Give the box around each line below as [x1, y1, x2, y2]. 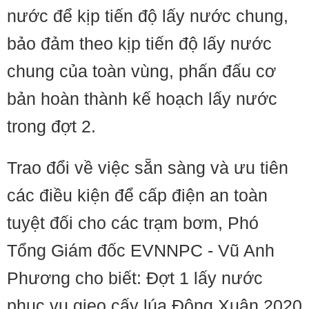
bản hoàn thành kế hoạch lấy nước [7, 89, 277, 108]
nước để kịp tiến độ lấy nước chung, [7, 6, 288, 26]
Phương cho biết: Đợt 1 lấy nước [7, 268, 263, 288]
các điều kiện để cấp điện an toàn [7, 186, 268, 205]
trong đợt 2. [7, 117, 96, 136]
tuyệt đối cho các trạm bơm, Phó [7, 213, 259, 232]
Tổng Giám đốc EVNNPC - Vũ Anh [7, 241, 275, 260]
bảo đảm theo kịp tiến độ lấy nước [7, 34, 272, 53]
